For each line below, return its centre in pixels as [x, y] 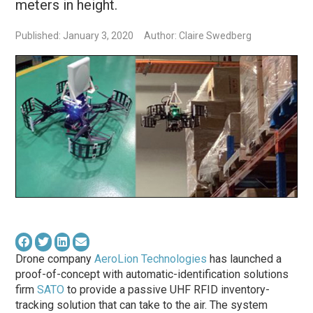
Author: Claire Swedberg [198, 35]
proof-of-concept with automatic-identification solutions [152, 274]
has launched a [245, 259]
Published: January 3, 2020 [75, 35]
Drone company [55, 259]
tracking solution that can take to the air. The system [142, 305]
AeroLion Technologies [151, 259]
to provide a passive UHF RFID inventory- [167, 289]
